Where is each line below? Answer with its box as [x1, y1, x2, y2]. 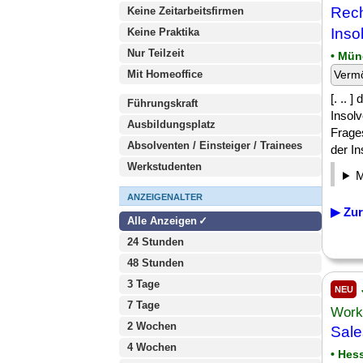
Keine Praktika [127, 26, 199, 38]
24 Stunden [127, 236, 184, 248]
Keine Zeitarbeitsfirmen [127, 5, 244, 17]
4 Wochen [127, 341, 177, 353]
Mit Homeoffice [127, 68, 203, 80]
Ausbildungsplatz [127, 118, 216, 130]
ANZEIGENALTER [127, 192, 203, 202]
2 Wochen [127, 320, 177, 332]
